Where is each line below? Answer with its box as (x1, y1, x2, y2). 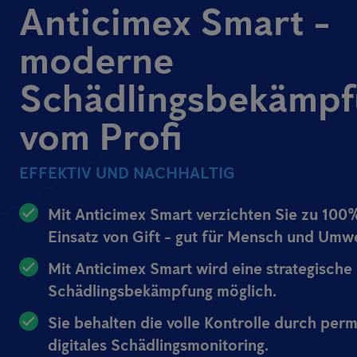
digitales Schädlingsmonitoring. (48, 335, 269, 355)
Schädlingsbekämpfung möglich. (48, 280, 277, 300)
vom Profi (19, 112, 182, 159)
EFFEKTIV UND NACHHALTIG (19, 163, 235, 182)
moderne (19, 36, 174, 83)
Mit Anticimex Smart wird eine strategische (48, 258, 352, 278)
